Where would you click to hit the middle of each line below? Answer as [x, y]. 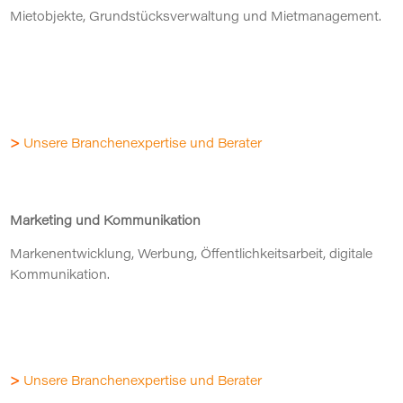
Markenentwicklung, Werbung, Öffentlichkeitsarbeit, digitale [192, 255]
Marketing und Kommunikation [106, 222]
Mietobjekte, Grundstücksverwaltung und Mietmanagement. [196, 18]
